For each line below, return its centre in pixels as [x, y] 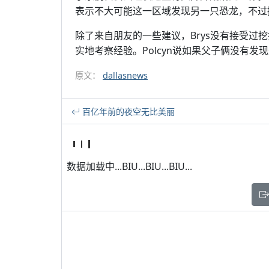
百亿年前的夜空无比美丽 [127, 111]
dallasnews [125, 75]
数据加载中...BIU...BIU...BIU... [129, 166]
